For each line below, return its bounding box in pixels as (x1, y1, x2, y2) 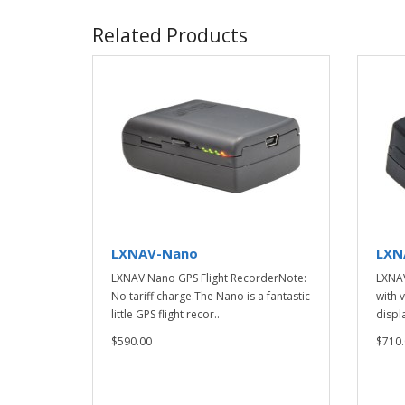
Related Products (92, 23, 248, 48)
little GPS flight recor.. (111, 306, 220, 322)
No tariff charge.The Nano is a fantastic (111, 288, 310, 304)
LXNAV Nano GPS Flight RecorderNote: (111, 270, 306, 286)
